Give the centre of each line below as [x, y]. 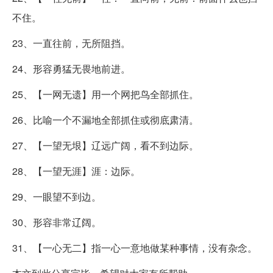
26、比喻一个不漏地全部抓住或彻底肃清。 [105, 119]
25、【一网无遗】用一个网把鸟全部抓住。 [105, 94]
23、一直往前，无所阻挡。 [71, 43]
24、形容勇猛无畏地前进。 [71, 68]
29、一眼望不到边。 [57, 196]
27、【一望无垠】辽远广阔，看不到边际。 [105, 145]
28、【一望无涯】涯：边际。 [76, 171]
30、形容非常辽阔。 [57, 222]
